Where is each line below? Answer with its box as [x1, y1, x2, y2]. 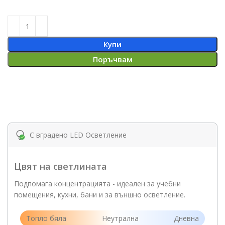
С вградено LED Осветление [30, 130, 127, 140]
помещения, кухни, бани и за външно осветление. [14, 190, 185, 200]
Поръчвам [92, 54, 133, 65]
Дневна [174, 213, 199, 223]
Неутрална [101, 213, 139, 223]
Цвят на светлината [14, 160, 107, 173]
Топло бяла [26, 213, 66, 223]
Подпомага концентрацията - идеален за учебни [14, 179, 181, 189]
